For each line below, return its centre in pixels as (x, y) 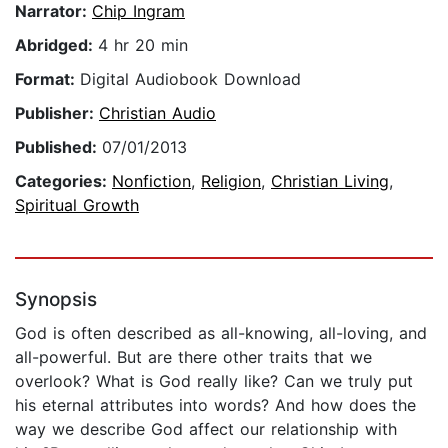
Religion (231, 181)
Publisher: (57, 113)
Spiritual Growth (77, 205)
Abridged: (56, 45)
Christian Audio (157, 113)
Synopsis (56, 300)
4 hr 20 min (143, 45)
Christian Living (330, 181)
